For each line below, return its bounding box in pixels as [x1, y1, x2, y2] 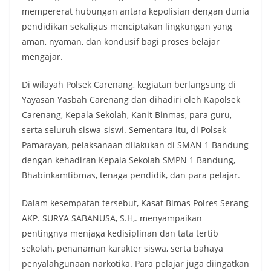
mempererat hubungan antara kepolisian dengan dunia [22, 5, 249, 17]
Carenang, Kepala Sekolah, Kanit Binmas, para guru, [22, 109, 232, 120]
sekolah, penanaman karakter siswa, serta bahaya [22, 243, 223, 254]
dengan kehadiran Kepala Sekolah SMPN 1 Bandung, [22, 154, 235, 166]
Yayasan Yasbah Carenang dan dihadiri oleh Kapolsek [22, 94, 240, 105]
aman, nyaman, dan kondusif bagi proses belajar [22, 36, 220, 47]
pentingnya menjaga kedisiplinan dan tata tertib [22, 227, 218, 239]
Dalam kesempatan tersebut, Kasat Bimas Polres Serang [22, 197, 249, 209]
